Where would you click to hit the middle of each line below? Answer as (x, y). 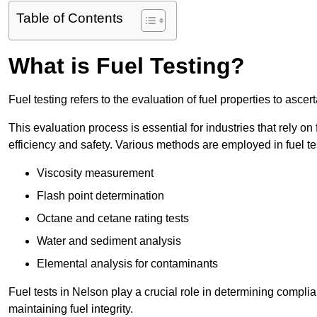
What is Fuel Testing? (127, 66)
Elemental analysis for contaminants (127, 264)
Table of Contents (70, 18)
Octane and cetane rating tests (113, 219)
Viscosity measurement (95, 173)
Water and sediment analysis (109, 241)
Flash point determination (100, 196)
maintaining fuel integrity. (71, 309)
